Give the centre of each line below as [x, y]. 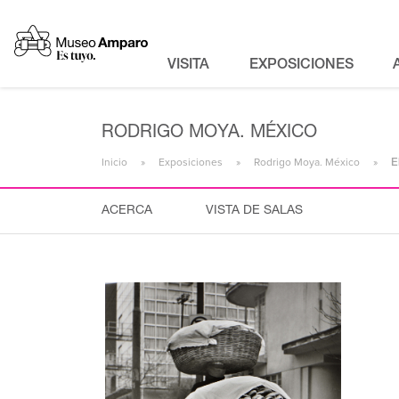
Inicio [114, 162]
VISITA [189, 66]
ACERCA [127, 211]
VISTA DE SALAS [254, 211]
